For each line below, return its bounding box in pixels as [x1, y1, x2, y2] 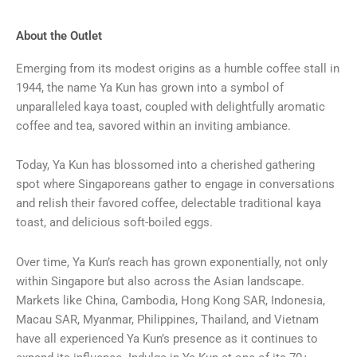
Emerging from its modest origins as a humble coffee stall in [16, 61, 339, 76]
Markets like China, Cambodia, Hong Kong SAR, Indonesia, [16, 292, 325, 308]
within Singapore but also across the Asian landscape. [16, 273, 304, 288]
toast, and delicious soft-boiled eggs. [16, 215, 213, 230]
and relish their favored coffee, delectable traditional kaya [16, 196, 321, 211]
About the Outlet [16, 28, 102, 43]
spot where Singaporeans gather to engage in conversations [16, 177, 335, 192]
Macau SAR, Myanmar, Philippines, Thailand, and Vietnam [16, 312, 319, 327]
